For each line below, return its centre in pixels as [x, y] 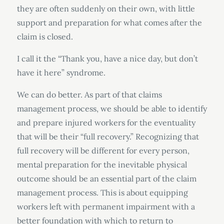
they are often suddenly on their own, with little [106, 8]
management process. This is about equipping [102, 192]
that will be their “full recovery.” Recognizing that [108, 136]
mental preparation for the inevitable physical [102, 164]
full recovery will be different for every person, [103, 150]
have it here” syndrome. [61, 72]
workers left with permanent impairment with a [106, 206]
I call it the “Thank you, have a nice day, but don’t [107, 58]
